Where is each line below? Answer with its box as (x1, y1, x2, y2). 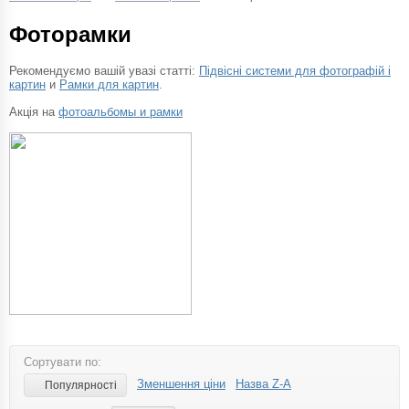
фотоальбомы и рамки (58, 105, 183, 119)
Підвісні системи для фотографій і (199, 64, 391, 78)
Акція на (9, 105, 58, 119)
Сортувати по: (24, 354, 101, 369)
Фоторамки (9, 22, 131, 47)
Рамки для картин (59, 78, 159, 91)
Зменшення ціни (137, 376, 225, 391)
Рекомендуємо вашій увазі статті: (9, 64, 199, 78)
